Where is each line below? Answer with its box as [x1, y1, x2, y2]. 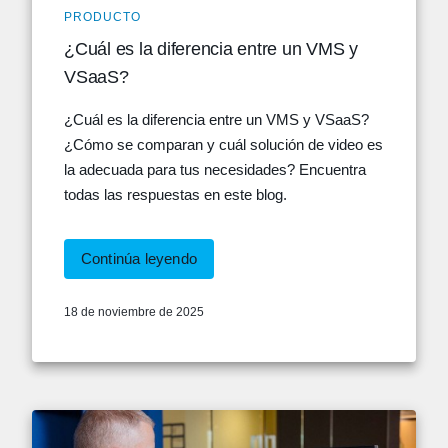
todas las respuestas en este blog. [64, 186, 287, 203]
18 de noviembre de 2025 [64, 305, 204, 319]
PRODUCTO [64, 10, 141, 24]
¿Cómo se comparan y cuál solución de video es [64, 136, 383, 153]
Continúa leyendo [80, 250, 198, 267]
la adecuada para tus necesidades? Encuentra [64, 161, 366, 178]
